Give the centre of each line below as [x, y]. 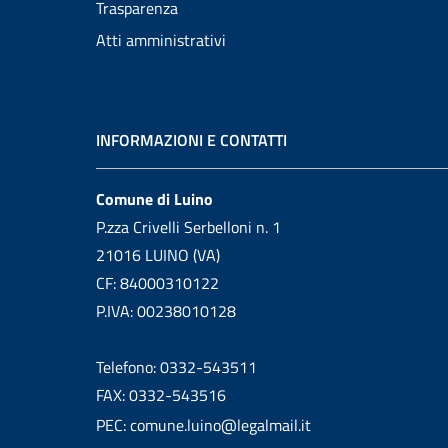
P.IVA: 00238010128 [166, 311]
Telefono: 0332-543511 [176, 367]
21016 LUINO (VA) [158, 255]
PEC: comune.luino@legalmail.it [203, 425]
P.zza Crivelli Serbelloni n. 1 [188, 227]
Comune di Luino [154, 199]
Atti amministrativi [161, 40]
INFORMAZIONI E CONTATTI [191, 140]
